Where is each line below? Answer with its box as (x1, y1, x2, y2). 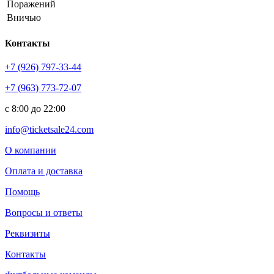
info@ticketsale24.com (5, 124, 94, 135)
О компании (5, 145, 56, 156)
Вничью (7, 12, 41, 23)
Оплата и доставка (5, 166, 83, 177)
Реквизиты (5, 228, 50, 239)
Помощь (5, 187, 40, 198)
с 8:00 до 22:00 (5, 103, 65, 114)
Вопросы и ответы (5, 207, 83, 218)
